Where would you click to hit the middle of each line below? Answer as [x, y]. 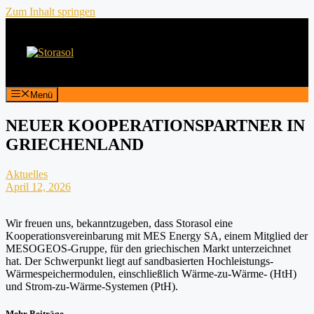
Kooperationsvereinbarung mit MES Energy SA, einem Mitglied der [157, 236]
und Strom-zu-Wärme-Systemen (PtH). [92, 287]
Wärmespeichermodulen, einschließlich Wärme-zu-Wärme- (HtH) [151, 274]
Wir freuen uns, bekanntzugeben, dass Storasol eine [119, 224]
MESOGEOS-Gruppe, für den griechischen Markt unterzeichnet [148, 249]
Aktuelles [27, 175]
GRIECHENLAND [75, 145]
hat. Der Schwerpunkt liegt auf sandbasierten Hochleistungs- [139, 261]
